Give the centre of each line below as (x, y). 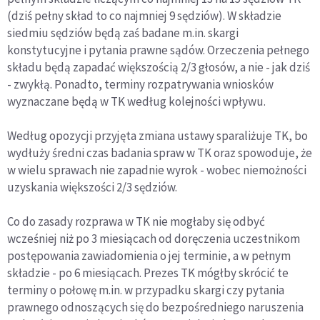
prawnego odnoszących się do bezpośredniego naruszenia (155, 307)
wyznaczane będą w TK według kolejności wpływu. (136, 101)
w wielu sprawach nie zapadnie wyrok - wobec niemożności (157, 170)
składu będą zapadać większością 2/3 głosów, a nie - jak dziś (159, 67)
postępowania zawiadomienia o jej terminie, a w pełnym (149, 255)
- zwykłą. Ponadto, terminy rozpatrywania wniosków (140, 84)
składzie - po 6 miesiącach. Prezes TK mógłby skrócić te (148, 272)
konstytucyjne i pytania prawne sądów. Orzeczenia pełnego (158, 50)
